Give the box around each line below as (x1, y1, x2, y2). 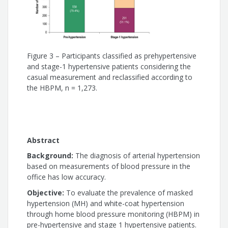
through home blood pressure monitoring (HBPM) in (27, 209, 200, 219)
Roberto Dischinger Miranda (37, 27, 134, 37)
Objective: (27, 187, 65, 197)
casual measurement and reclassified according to (27, 72, 193, 82)
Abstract (27, 135, 60, 145)
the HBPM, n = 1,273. (27, 83, 98, 93)
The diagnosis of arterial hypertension (73, 151, 201, 161)
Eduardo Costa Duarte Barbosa (37, 4, 143, 13)
